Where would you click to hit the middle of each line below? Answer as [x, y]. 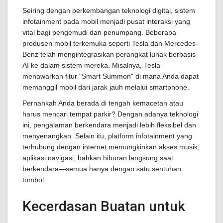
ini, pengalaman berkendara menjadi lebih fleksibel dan [109, 125]
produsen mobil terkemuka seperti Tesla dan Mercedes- [110, 43]
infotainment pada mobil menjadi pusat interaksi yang [106, 21]
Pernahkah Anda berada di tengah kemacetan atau [103, 103]
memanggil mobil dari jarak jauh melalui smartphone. [106, 87]
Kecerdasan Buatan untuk [104, 206]
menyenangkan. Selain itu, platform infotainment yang [107, 136]
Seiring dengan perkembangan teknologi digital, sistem [109, 10]
